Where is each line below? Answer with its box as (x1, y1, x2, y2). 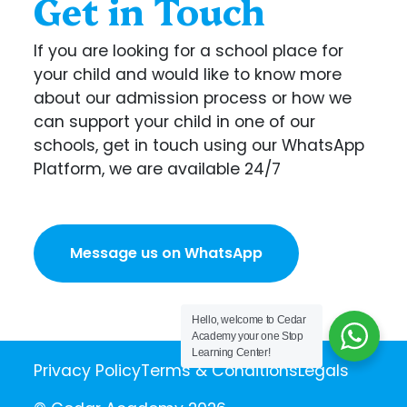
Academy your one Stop (192, 330, 303, 342)
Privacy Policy (34, 360, 142, 382)
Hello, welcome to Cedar (192, 313, 306, 326)
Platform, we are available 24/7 (34, 158, 282, 180)
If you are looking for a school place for (34, 40, 344, 62)
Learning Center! (192, 346, 271, 359)
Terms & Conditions (141, 360, 299, 382)
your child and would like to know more (34, 64, 342, 85)
